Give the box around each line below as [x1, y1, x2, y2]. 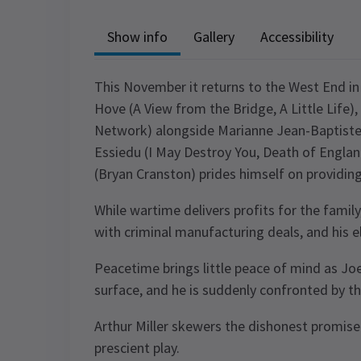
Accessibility [260, 27, 334, 46]
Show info [107, 27, 168, 46]
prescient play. [94, 338, 180, 357]
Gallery [193, 27, 234, 46]
